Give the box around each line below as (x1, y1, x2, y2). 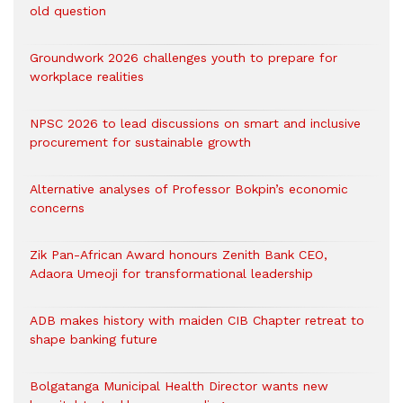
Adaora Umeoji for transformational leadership (30, 265, 313, 281)
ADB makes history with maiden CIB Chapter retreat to (30, 312, 364, 327)
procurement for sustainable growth (30, 134, 251, 149)
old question (30, 3, 106, 18)
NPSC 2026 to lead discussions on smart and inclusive (30, 115, 361, 130)
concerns (30, 200, 85, 215)
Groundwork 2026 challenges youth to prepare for (30, 49, 337, 65)
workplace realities (30, 68, 144, 84)
